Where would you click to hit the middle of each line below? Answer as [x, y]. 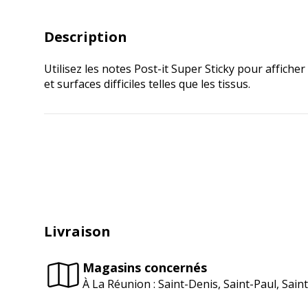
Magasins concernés [145, 267]
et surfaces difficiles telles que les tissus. [147, 84]
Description [86, 37]
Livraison [77, 231]
